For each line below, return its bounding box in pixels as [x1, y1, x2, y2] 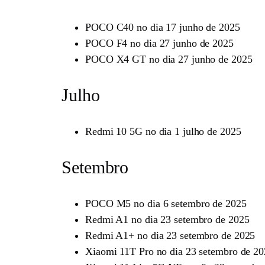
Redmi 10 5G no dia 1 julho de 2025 [85, 125, 241, 137]
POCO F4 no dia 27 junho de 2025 [85, 37, 234, 49]
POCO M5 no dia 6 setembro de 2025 [85, 197, 247, 209]
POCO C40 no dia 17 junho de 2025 [85, 21, 240, 33]
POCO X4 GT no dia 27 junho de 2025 [85, 53, 253, 65]
